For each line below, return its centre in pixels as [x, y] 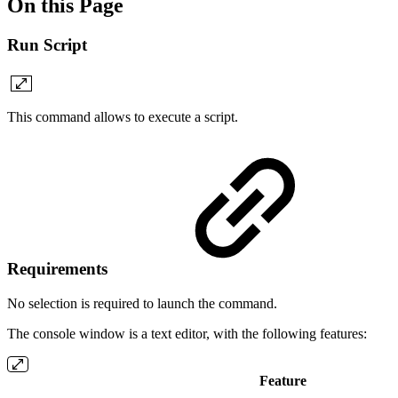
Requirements [60, 269]
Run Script [47, 44]
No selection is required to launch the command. [142, 303]
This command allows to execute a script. [123, 116]
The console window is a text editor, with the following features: [187, 333]
